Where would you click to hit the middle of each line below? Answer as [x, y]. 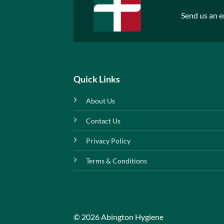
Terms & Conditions [116, 160]
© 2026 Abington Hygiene [118, 217]
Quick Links [97, 79]
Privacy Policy [108, 140]
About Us [100, 100]
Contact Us [103, 120]
